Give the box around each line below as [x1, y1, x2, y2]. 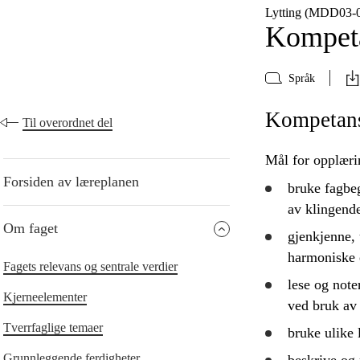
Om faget [3, 220, 58, 237]
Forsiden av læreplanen [3, 174, 139, 190]
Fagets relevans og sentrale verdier [3, 260, 178, 274]
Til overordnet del [22, 116, 112, 130]
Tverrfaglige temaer [3, 321, 103, 335]
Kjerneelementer [3, 290, 87, 305]
